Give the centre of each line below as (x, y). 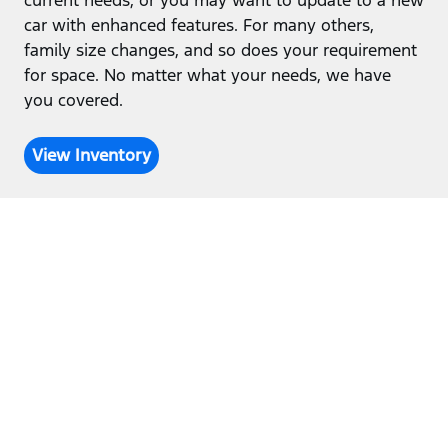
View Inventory (91, 155)
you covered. (73, 100)
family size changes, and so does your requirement (220, 50)
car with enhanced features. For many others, (199, 25)
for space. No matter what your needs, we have (207, 75)
